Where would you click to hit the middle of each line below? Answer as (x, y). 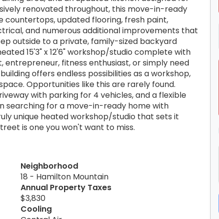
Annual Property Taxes (66, 187)
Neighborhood (49, 166)
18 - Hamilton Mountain (65, 176)
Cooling (36, 209)
